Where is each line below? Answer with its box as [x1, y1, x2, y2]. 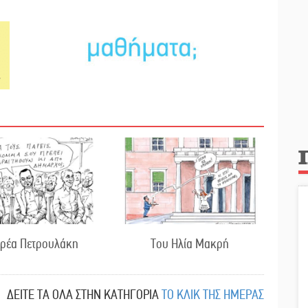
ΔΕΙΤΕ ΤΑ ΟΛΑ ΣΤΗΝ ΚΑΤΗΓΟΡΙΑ [7, 286, 159, 302]
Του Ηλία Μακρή [150, 235, 229, 252]
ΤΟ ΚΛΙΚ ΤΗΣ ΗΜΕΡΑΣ [162, 286, 264, 302]
